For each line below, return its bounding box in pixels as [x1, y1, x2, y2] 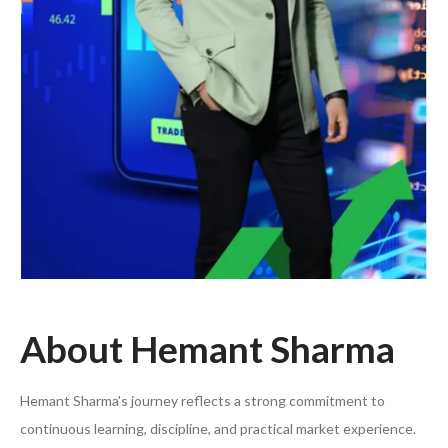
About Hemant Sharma [20, 326, 395, 372]
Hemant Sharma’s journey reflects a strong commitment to [20, 392, 385, 410]
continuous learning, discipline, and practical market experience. [20, 420, 416, 438]
